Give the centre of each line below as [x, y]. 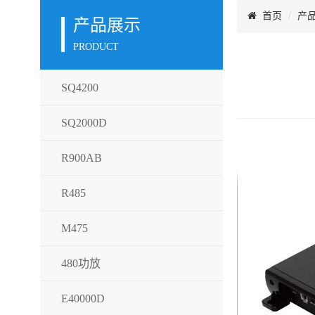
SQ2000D [84, 123]
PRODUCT [96, 47]
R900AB [82, 158]
